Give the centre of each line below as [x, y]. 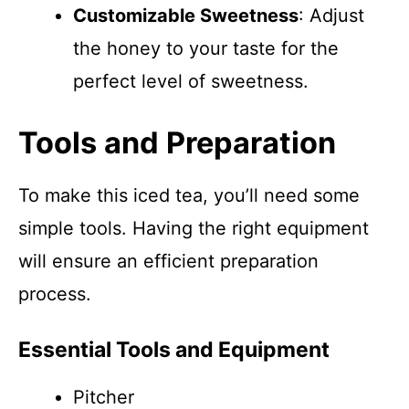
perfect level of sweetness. [191, 81]
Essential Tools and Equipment [174, 350]
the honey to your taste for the [206, 48]
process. [55, 294]
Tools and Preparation [177, 143]
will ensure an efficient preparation [168, 261]
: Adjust [331, 16]
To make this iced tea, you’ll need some [189, 195]
